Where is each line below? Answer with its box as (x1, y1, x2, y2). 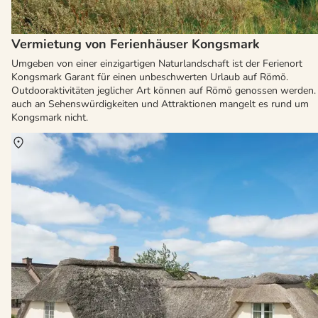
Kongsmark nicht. (11, 110, 88, 124)
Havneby (50, 135, 89, 149)
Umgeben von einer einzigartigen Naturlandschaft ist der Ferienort (11, 56, 302, 70)
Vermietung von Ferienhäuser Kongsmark (11, 35, 260, 53)
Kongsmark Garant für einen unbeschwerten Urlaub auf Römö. (11, 70, 288, 84)
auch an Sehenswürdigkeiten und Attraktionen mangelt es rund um (11, 97, 309, 111)
